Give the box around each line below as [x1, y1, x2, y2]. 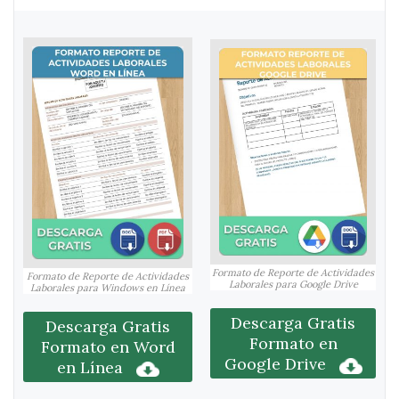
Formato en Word [40, 337, 175, 358]
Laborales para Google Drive [228, 278, 358, 291]
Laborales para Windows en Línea [30, 281, 185, 295]
